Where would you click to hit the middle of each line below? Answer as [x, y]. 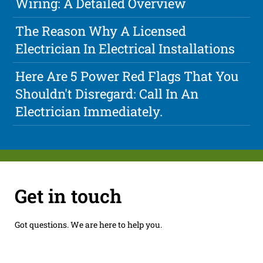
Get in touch [68, 195]
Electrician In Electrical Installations [125, 49]
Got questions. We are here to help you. [88, 224]
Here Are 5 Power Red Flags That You [127, 76]
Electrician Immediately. [89, 112]
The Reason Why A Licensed [101, 31]
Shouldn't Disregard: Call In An [107, 94]
